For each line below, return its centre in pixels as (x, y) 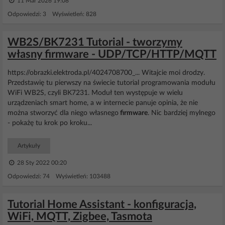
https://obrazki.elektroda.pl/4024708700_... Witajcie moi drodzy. (106, 73)
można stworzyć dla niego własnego (63, 113)
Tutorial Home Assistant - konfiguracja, (102, 204)
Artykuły (29, 146)
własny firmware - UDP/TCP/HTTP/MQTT (112, 54)
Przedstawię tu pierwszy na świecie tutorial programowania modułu (111, 83)
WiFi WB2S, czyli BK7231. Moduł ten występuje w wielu (95, 93)
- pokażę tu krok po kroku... (50, 123)
